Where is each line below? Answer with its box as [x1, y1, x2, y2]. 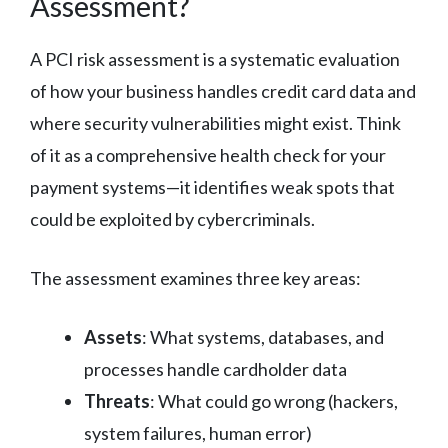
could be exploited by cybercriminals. [30, 207, 315, 230]
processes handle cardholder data [84, 357, 347, 380]
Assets [84, 325, 142, 348]
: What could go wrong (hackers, [150, 389, 398, 412]
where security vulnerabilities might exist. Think [30, 111, 401, 134]
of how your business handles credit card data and [30, 79, 416, 102]
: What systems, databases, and [142, 325, 384, 348]
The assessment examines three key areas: [30, 266, 361, 289]
